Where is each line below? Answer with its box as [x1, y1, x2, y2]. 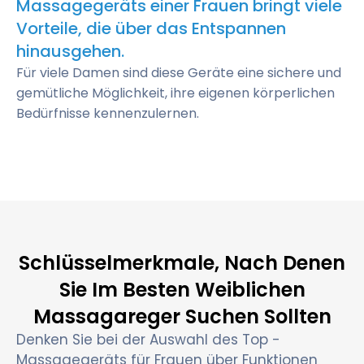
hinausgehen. [16, 40, 124, 63]
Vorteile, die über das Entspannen [16, 17, 286, 41]
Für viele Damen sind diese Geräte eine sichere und [16, 63, 341, 83]
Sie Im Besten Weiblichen [58, 275, 305, 303]
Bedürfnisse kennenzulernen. [16, 104, 199, 123]
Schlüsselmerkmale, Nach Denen [19, 249, 345, 276]
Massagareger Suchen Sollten [32, 302, 331, 330]
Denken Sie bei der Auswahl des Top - [16, 329, 280, 349]
